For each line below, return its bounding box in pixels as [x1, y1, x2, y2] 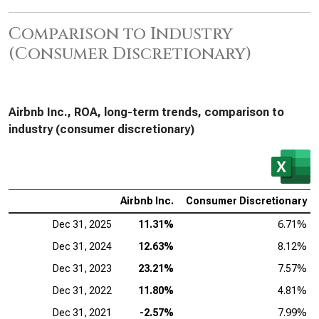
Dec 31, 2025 [53, 219, 112, 230]
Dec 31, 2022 [53, 285, 112, 296]
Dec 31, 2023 [53, 263, 112, 274]
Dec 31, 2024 [53, 241, 112, 252]
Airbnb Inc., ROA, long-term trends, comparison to [9, 105, 284, 119]
